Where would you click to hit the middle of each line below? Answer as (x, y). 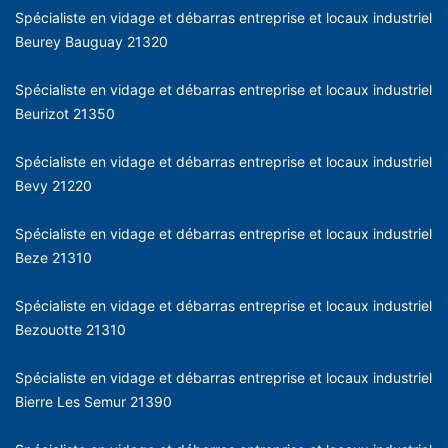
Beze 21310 (53, 257)
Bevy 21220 (53, 185)
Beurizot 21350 (65, 113)
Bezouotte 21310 (70, 329)
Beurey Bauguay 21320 (91, 41)
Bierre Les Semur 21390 (93, 401)
